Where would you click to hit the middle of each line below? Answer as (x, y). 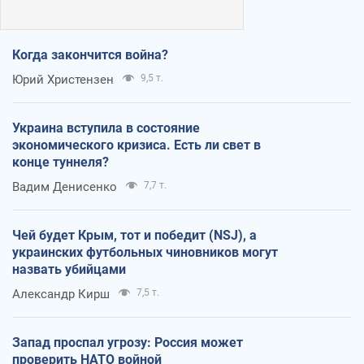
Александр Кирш (61, 294)
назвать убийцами (69, 269)
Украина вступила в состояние (106, 128)
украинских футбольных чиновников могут (145, 252)
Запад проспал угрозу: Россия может (128, 342)
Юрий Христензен (63, 79)
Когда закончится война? (90, 54)
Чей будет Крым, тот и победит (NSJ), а (134, 235)
